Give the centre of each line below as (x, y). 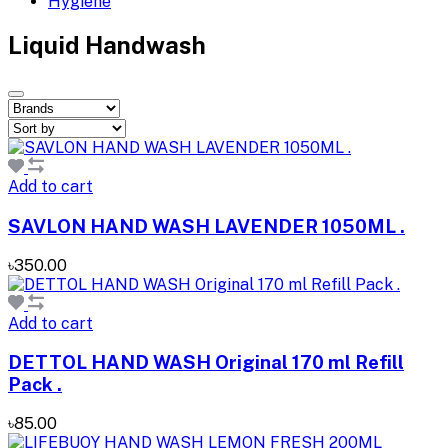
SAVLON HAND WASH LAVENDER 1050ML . (206, 225)
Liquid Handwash (107, 45)
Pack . (35, 384)
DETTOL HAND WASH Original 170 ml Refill (206, 362)
